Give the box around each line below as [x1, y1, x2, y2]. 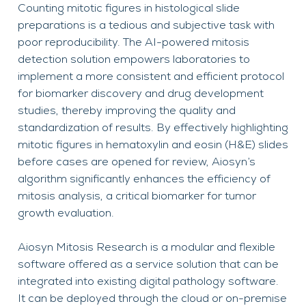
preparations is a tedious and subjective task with [18, 18, 275, 33]
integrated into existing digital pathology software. [18, 275, 279, 289]
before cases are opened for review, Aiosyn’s [18, 155, 255, 169]
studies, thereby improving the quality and [18, 104, 236, 118]
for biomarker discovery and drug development [18, 87, 264, 101]
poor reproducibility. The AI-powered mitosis [18, 36, 249, 50]
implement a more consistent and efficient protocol [18, 70, 284, 84]
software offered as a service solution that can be [18, 258, 279, 272]
